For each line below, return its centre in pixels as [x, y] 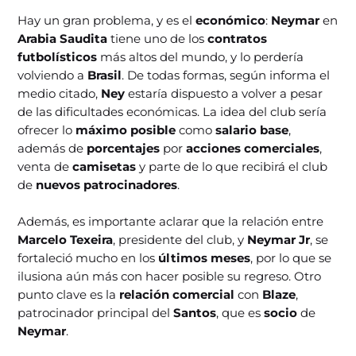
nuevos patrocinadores [107, 185]
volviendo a [53, 75]
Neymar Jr [279, 240]
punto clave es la [69, 295]
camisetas [106, 167]
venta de [45, 167]
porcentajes [125, 149]
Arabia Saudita [64, 39]
